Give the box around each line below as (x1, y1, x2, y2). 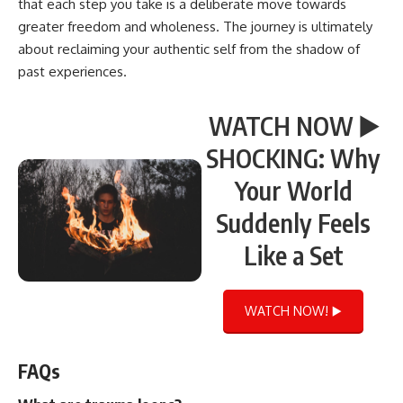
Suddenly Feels (216, 206, 371, 238)
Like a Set (243, 238, 344, 271)
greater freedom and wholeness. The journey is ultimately (18, 17, 372, 35)
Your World (234, 174, 353, 206)
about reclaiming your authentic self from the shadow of (18, 40, 360, 58)
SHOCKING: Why (206, 141, 381, 174)
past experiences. (18, 62, 127, 80)
